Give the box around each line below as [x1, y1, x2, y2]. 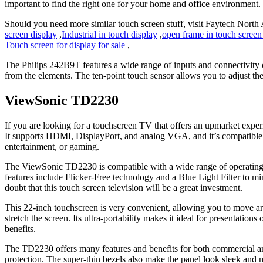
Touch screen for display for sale [5, 40, 125, 50]
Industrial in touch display [62, 29, 157, 40]
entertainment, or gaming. [5, 141, 99, 151]
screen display [5, 29, 57, 40]
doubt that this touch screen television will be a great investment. [5, 182, 242, 193]
